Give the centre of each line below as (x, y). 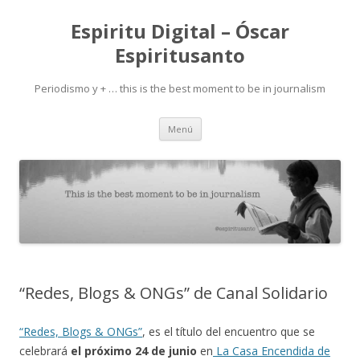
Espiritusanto (180, 55)
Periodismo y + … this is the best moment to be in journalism (180, 88)
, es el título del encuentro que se (229, 332)
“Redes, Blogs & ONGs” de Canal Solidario (174, 293)
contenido (227, 145)
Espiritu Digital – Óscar (180, 31)
